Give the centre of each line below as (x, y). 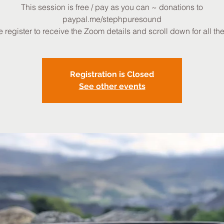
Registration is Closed (112, 74)
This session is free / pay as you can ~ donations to (112, 7)
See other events (112, 86)
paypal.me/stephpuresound (112, 19)
